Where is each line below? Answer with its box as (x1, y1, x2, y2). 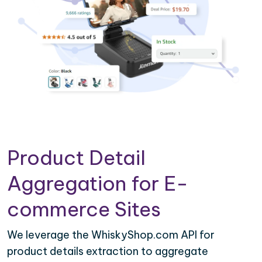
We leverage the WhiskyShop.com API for (7, 227, 215, 242)
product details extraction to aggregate (7, 244, 208, 258)
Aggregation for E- (7, 170, 188, 196)
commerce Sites (7, 196, 161, 222)
